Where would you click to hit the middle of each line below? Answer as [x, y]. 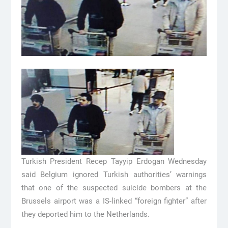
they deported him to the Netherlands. [85, 214]
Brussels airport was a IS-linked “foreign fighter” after [114, 201]
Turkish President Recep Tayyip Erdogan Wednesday [114, 161]
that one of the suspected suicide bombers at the [114, 188]
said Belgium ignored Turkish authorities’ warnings [114, 174]
